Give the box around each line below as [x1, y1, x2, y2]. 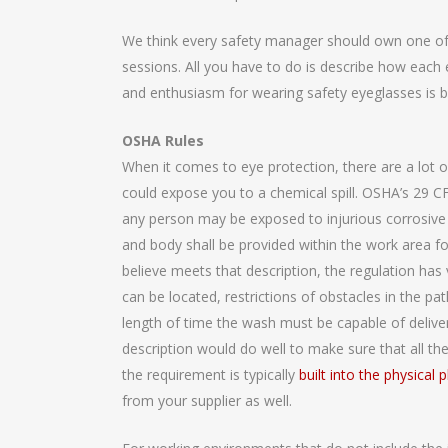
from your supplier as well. [122, 391, 292, 411]
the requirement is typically [122, 365, 295, 385]
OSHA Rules [122, 131, 204, 151]
